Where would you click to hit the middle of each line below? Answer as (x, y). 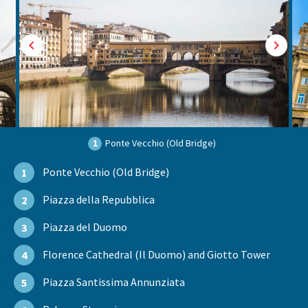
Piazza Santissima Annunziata (114, 282)
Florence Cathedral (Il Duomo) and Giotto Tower (156, 255)
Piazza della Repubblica (99, 200)
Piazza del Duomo (85, 227)
